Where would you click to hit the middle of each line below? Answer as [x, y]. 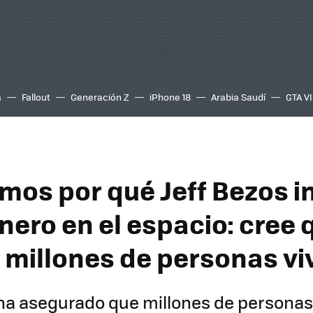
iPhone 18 [170, 97]
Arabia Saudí [238, 97]
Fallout [36, 97]
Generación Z [100, 97]
